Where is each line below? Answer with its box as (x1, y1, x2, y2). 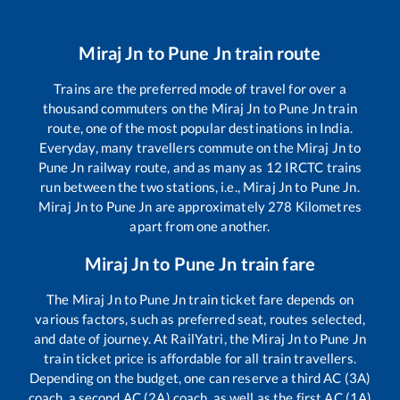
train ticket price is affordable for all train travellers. (44, 349, 356, 366)
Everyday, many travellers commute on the (38, 138, 296, 155)
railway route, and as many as (84, 158, 266, 175)
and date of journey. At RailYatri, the (34, 329, 253, 346)
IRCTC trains (281, 158, 362, 175)
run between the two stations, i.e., (40, 178, 244, 195)
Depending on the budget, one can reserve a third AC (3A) (29, 369, 371, 386)
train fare (237, 252, 315, 274)
